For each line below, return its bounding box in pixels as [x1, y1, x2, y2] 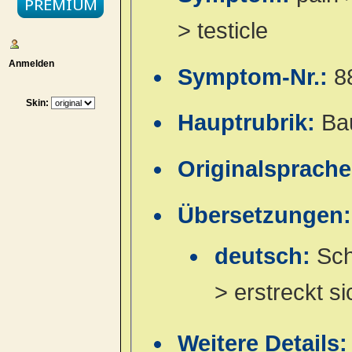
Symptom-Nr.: [178, 64, 335, 90]
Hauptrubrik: [178, 110, 322, 136]
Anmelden [3, 57, 54, 69]
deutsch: [214, 244, 317, 269]
